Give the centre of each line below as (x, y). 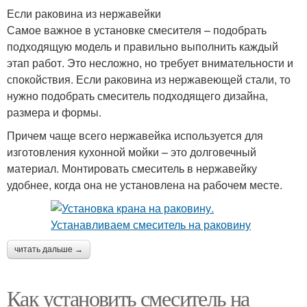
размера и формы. (54, 112)
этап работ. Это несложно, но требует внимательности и (150, 63)
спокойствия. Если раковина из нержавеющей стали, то (149, 79)
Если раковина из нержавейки (84, 13)
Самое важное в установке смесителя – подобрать (137, 30)
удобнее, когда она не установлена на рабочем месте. (145, 185)
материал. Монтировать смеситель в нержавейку (132, 168)
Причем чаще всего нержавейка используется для (135, 135)
